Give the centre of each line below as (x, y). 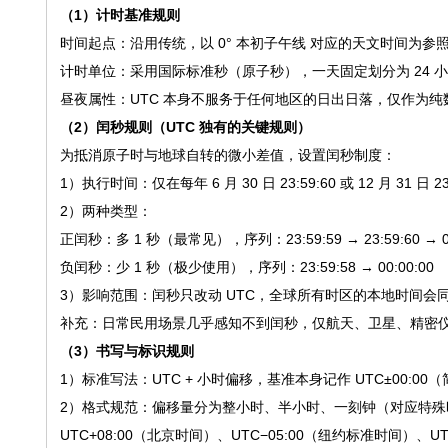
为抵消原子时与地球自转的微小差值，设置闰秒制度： (227, 155)
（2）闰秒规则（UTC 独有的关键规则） (185, 127)
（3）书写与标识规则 (126, 351)
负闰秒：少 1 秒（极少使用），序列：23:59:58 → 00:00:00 (246, 267)
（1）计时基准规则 (119, 15)
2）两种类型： (105, 211)
